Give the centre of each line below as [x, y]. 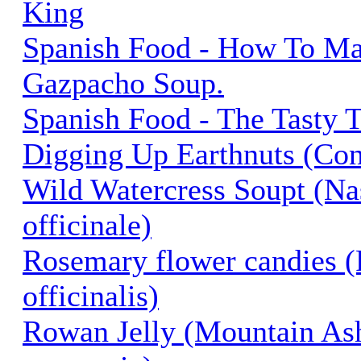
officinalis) [91, 295]
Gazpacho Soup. [123, 83]
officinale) [87, 224]
